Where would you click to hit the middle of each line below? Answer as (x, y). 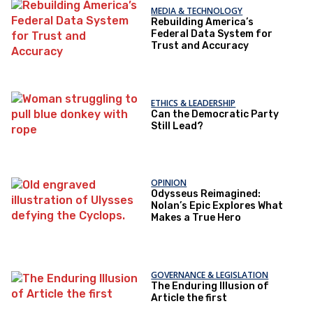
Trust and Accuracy (200, 46)
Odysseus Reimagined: (206, 194)
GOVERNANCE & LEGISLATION (210, 275)
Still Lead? (177, 126)
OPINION (169, 183)
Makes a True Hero (196, 218)
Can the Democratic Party (215, 114)
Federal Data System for (212, 34)
